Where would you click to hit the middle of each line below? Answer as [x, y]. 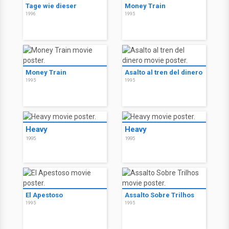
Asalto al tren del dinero [164, 72]
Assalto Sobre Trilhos [159, 195]
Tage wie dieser [51, 6]
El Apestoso [44, 195]
